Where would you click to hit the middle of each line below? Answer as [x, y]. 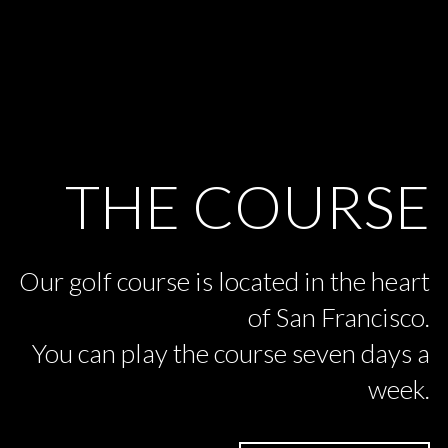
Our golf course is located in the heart [225, 280]
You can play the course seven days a [231, 352]
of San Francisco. [339, 316]
